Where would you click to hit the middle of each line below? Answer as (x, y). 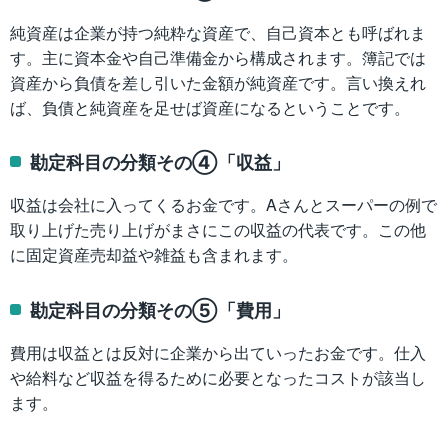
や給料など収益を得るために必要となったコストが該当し (218, 378)
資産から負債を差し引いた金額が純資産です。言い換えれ (218, 82)
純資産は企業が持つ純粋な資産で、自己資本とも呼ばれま (218, 32)
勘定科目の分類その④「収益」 (160, 161)
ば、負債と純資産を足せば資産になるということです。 (210, 107)
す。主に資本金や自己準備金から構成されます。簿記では (218, 57)
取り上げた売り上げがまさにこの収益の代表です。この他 (218, 230)
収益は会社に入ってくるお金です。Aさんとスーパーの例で (223, 205)
